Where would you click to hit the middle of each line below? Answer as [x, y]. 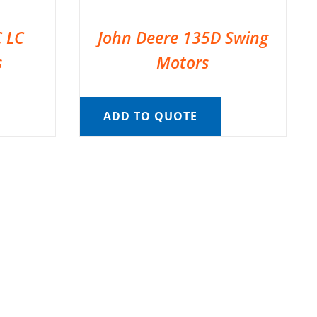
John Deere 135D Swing [183, 37]
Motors [183, 62]
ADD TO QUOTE [150, 116]
